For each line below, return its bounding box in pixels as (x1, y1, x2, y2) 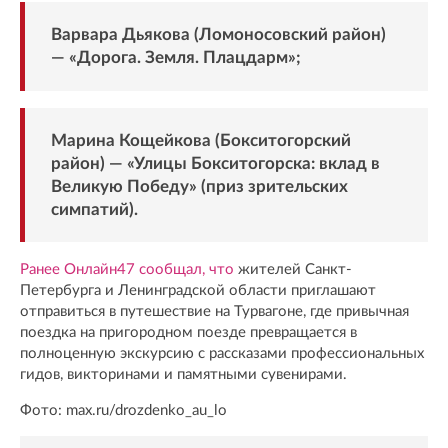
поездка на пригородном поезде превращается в (20, 325, 357, 341)
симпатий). (50, 200, 138, 218)
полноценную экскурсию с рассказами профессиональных (20, 346, 424, 362)
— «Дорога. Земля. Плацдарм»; (50, 49, 301, 67)
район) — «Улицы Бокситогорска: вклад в (50, 154, 380, 172)
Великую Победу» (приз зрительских (50, 177, 348, 195)
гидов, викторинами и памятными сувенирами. (20, 367, 347, 383)
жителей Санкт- (234, 262, 352, 278)
